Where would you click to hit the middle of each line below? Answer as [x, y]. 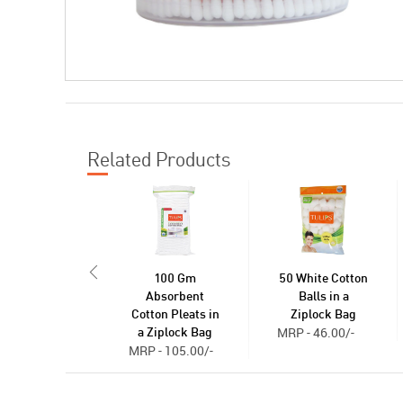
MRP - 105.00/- [171, 351]
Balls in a [323, 297]
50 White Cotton [323, 279]
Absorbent [175, 297]
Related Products [159, 159]
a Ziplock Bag [175, 333]
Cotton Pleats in [175, 315]
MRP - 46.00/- [316, 333]
